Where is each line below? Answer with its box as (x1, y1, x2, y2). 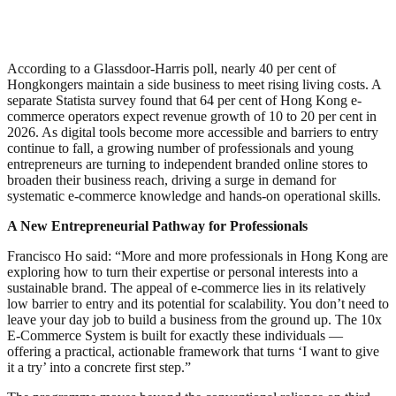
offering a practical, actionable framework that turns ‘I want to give (7, 343, 379, 359)
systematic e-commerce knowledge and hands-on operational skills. (7, 187, 381, 203)
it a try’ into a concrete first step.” (7, 359, 191, 375)
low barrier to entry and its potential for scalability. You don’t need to (7, 295, 389, 311)
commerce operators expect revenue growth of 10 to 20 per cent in (7, 108, 377, 124)
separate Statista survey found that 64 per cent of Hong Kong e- (7, 92, 362, 108)
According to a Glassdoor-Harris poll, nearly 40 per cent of (7, 60, 336, 76)
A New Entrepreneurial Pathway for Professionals (7, 217, 308, 233)
